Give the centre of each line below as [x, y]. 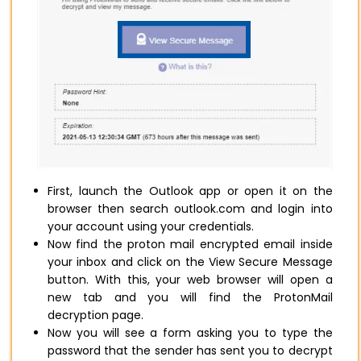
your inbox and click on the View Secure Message [190, 261]
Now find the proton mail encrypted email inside [190, 244]
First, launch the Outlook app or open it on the [190, 191]
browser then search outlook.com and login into [190, 208]
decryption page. [97, 315]
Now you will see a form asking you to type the [190, 332]
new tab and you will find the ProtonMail [190, 297]
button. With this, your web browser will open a [190, 279]
